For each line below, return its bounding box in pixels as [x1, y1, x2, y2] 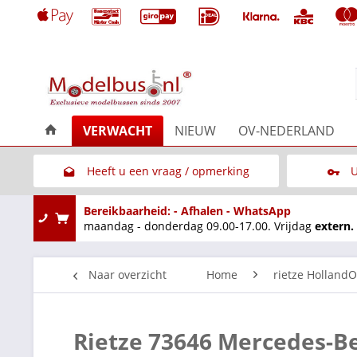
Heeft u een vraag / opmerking [86, 163, 249, 178]
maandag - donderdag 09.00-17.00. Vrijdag [84, 218, 315, 233]
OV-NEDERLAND [238, 121, 335, 139]
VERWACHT [83, 121, 152, 139]
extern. [315, 218, 354, 233]
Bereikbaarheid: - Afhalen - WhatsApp [84, 202, 291, 218]
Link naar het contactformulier [86, 195, 249, 211]
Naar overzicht [88, 266, 167, 282]
